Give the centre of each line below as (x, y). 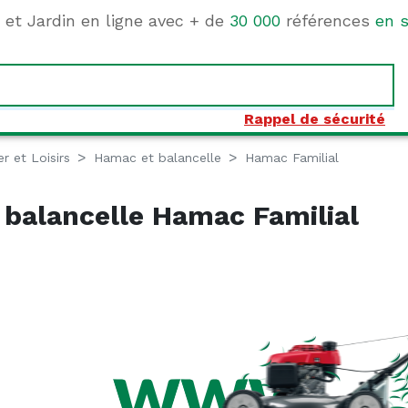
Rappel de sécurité (315, 118)
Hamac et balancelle (158, 158)
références (328, 20)
